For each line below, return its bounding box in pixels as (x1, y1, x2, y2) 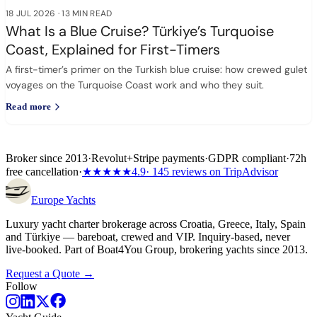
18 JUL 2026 (6, 8, 56, 19)
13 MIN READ (62, 8, 113, 19)
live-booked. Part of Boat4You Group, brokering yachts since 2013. (6, 243, 308, 255)
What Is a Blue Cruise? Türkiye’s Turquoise (6, 22, 274, 40)
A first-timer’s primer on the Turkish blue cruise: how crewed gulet (6, 63, 307, 76)
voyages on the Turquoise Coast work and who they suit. (6, 79, 264, 91)
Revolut (91, 152, 127, 164)
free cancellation (6, 166, 79, 178)
